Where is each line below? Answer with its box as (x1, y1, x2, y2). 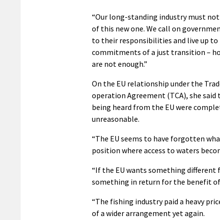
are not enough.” (92, 59, 147, 69)
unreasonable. (92, 114, 139, 124)
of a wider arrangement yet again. (92, 208, 205, 219)
